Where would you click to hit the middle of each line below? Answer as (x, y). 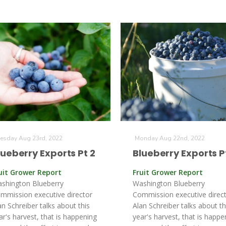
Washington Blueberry (169, 183)
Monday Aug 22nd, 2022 (170, 138)
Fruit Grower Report (168, 172)
